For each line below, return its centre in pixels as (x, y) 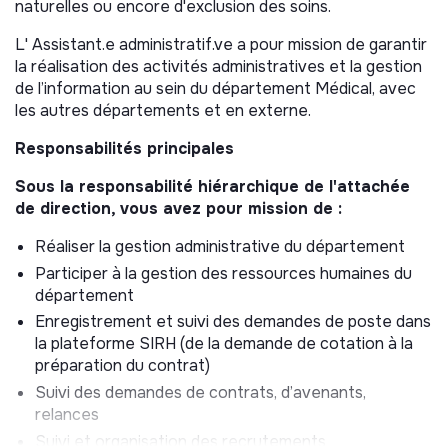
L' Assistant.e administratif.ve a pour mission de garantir (221, 44)
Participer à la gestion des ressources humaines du (223, 273)
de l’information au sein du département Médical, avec (215, 88)
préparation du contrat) (122, 366)
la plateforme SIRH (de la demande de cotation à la (224, 344)
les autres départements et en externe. (163, 110)
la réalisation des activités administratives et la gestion (218, 66)
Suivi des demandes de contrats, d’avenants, (200, 393)
